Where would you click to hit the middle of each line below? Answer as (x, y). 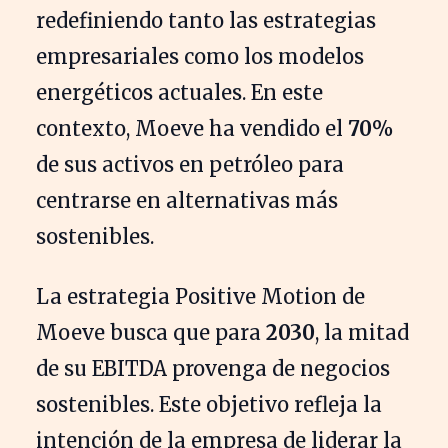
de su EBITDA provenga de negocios (213, 368)
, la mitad (362, 332)
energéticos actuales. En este (179, 92)
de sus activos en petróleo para (190, 164)
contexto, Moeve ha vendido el (192, 128)
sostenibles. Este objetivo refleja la (209, 404)
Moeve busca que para (151, 332)
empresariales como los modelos (200, 56)
